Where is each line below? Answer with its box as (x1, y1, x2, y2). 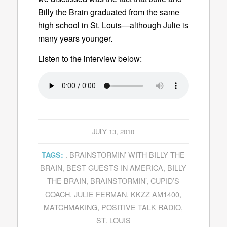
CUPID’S (150, 175, 180, 186)
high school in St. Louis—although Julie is (37, 19, 188, 31)
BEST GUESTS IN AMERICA (66, 162, 164, 173)
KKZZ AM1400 (131, 188, 180, 200)
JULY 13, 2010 (92, 127, 135, 137)
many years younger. (37, 32, 112, 45)
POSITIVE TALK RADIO (101, 202, 181, 213)
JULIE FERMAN (74, 188, 127, 200)
